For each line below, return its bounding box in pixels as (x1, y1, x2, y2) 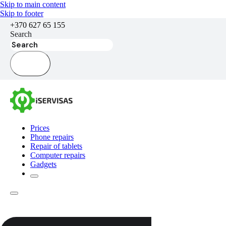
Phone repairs (30, 133, 74, 141)
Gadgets (30, 160, 56, 168)
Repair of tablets (30, 142, 82, 150)
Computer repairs (30, 151, 85, 159)
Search (10, 30, 32, 38)
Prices (30, 124, 49, 132)
